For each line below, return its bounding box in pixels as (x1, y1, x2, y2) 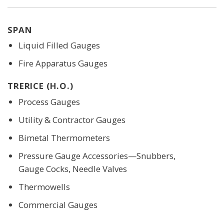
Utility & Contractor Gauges (18, 113, 125, 125)
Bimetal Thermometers (18, 131, 110, 143)
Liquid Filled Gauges (18, 39, 100, 51)
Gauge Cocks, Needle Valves (18, 162, 127, 174)
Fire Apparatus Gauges (18, 57, 107, 69)
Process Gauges (18, 95, 80, 107)
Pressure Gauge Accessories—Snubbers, (18, 149, 175, 161)
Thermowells (18, 181, 70, 192)
